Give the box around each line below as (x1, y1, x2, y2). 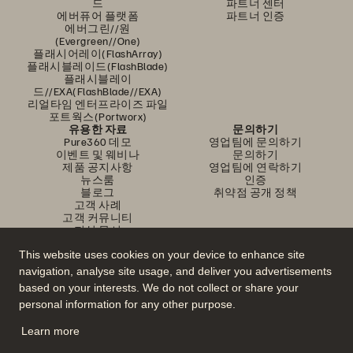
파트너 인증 (225, 9, 285, 22)
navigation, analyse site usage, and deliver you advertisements (19, 265, 332, 278)
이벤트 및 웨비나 (55, 147, 140, 161)
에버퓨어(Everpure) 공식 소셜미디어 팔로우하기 (56, 288, 297, 301)
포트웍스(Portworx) (48, 110, 147, 123)
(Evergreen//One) (54, 34, 141, 47)
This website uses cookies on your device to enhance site (19, 248, 305, 262)
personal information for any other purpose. (19, 298, 236, 311)
